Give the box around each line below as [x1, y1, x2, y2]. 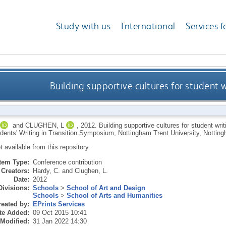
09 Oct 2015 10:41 [32, 208, 87, 216]
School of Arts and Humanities [66, 191, 162, 199]
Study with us [55, 20, 111, 32]
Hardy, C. [32, 166, 60, 175]
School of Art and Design [66, 184, 145, 192]
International [121, 20, 176, 32]
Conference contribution [32, 158, 102, 166]
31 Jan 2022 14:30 [32, 217, 87, 225]
